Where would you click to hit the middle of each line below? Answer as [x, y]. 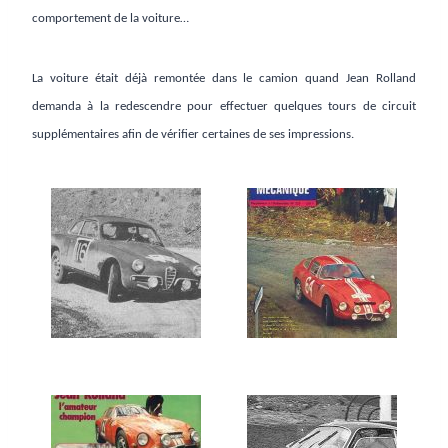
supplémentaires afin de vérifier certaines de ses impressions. [193, 135]
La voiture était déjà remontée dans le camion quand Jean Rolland [224, 79]
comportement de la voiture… [110, 19]
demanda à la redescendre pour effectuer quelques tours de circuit [224, 107]
